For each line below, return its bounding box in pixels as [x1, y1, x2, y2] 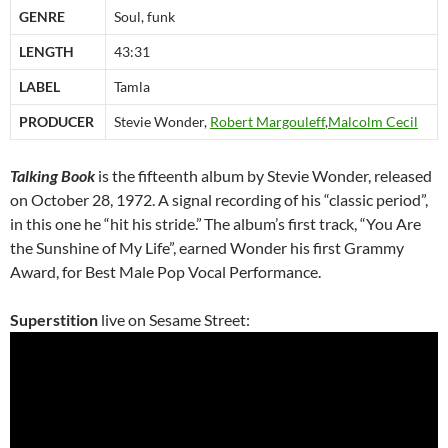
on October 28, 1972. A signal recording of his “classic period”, [10, 190, 428, 210]
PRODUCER [19, 113, 94, 131]
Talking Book [10, 166, 95, 186]
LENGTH [19, 43, 74, 61]
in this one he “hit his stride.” [10, 214, 202, 234]
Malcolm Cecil [328, 113, 418, 131]
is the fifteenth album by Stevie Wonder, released [95, 166, 432, 186]
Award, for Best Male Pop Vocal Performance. [10, 262, 321, 282]
